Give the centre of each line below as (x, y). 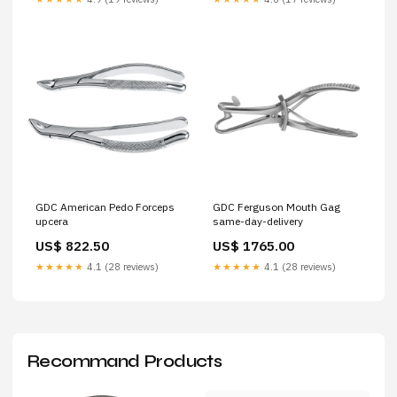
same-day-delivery (258, 221)
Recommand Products (125, 361)
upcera (52, 221)
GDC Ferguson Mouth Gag (276, 207)
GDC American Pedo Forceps (105, 207)
